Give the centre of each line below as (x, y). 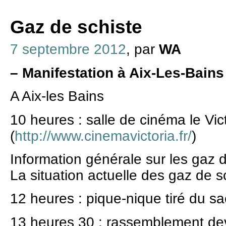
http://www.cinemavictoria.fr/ (103, 136)
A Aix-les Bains (57, 96)
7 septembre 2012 (68, 49)
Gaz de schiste (76, 27)
